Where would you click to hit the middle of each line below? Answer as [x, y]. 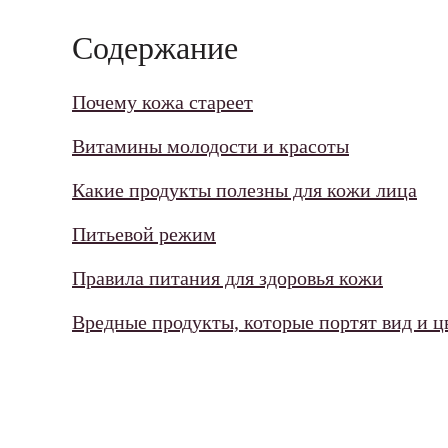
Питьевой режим [144, 234]
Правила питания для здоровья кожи [227, 278]
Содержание [155, 48]
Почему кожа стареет [162, 102]
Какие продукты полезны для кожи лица [244, 190]
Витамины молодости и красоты [210, 146]
